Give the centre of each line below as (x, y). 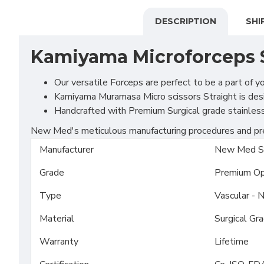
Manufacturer (67, 150)
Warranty (59, 242)
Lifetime (232, 242)
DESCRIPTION (185, 21)
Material (57, 219)
